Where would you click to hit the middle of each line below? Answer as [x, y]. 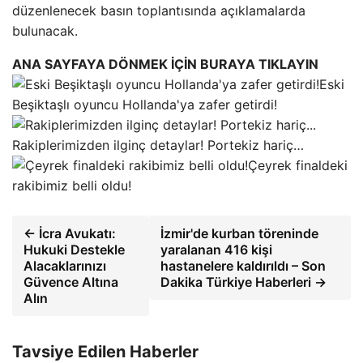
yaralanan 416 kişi [217, 250]
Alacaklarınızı [65, 266]
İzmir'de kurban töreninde [240, 233]
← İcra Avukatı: [70, 233]
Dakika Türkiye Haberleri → [244, 282]
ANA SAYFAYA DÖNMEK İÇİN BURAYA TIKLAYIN [165, 64]
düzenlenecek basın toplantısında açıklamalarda [159, 11]
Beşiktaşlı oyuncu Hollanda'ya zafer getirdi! [145, 105]
